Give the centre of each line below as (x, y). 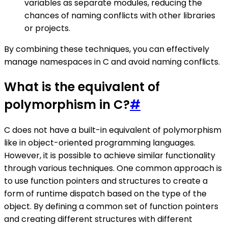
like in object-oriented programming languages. (100, 143)
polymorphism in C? (67, 105)
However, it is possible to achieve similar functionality (110, 156)
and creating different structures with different (98, 219)
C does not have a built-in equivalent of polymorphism (113, 130)
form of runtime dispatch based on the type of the (105, 194)
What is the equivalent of (82, 87)
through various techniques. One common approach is (113, 168)
